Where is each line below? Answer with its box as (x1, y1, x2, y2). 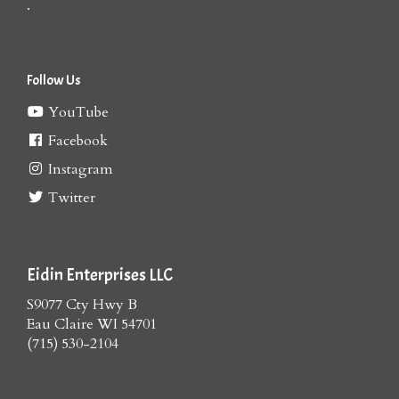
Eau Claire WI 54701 (27, 313, 157, 334)
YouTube (45, 102, 109, 122)
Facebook (45, 130, 108, 151)
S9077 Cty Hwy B (27, 294, 137, 314)
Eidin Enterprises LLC (27, 263, 173, 286)
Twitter (45, 187, 95, 208)
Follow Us (27, 70, 81, 89)
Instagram (45, 159, 113, 179)
